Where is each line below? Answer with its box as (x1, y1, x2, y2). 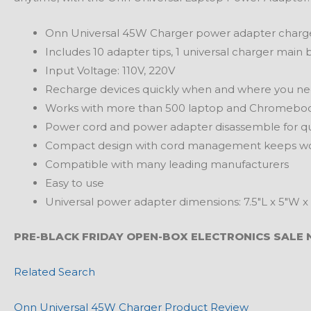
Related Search (14, 264, 95, 278)
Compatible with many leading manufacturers (45, 158, 289, 171)
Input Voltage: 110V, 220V (45, 64, 175, 78)
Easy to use (45, 176, 104, 190)
